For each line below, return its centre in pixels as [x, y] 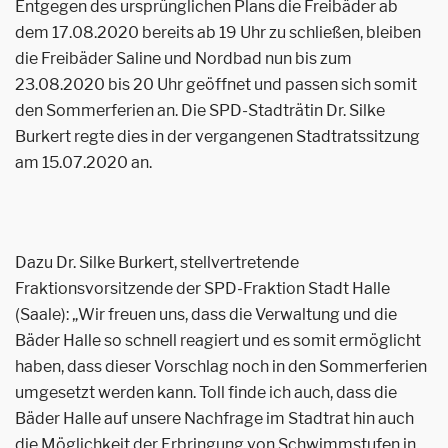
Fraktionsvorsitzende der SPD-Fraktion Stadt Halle [202, 288]
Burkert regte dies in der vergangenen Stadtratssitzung [217, 136]
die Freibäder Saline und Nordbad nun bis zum [183, 58]
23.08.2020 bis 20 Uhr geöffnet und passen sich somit [216, 84]
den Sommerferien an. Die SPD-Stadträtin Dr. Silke [200, 110]
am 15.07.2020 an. [83, 162]
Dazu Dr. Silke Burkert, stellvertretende [157, 262]
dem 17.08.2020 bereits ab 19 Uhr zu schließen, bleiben [218, 32]
